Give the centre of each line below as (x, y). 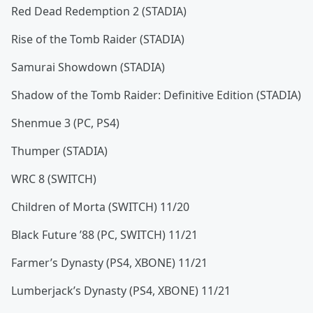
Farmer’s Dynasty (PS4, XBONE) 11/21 (109, 263)
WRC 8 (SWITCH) (54, 179)
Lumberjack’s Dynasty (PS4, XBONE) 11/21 (121, 291)
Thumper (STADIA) (59, 151)
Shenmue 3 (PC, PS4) (65, 123)
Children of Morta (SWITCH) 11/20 (100, 207)
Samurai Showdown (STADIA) (88, 67)
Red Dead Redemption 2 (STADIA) (99, 11)
